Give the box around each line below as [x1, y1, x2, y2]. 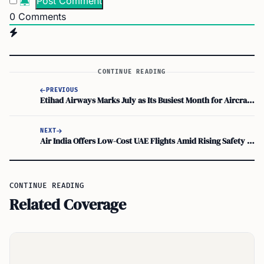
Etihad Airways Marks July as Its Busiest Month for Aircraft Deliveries [247, 94, 255, 106]
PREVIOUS [45, 86, 79, 94]
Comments [15, 11, 66, 22]
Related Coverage [9, 194, 126, 215]
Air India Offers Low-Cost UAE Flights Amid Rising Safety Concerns [247, 134, 255, 147]
